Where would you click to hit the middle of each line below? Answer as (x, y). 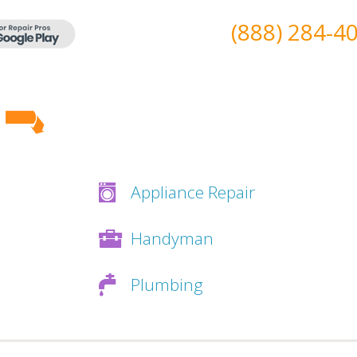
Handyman (172, 238)
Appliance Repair (193, 192)
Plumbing (167, 284)
